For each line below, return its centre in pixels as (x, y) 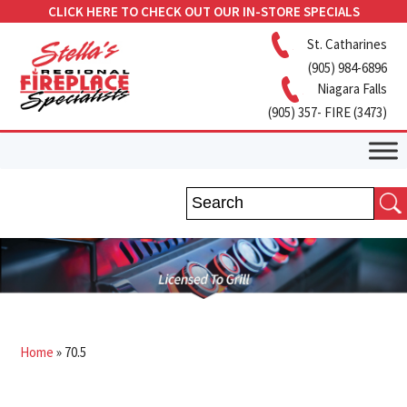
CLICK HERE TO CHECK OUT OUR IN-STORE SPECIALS (203, 11)
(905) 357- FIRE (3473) (327, 112)
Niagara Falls (352, 88)
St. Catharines (347, 44)
